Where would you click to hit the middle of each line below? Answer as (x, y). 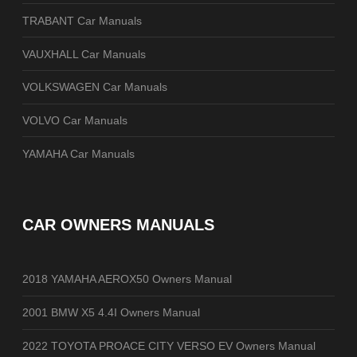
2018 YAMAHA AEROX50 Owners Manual (127, 279)
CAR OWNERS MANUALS (118, 225)
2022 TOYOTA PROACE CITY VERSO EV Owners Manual (169, 345)
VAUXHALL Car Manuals (84, 54)
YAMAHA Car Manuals (78, 153)
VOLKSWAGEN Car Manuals (95, 87)
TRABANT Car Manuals (82, 20)
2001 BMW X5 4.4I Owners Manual (111, 313)
